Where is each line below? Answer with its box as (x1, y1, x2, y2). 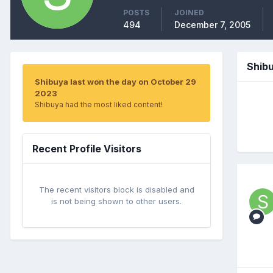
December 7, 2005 (174, 19, 250, 30)
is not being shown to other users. (51, 196, 182, 206)
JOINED (174, 7, 204, 17)
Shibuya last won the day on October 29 (35, 76, 196, 87)
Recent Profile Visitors (32, 142, 141, 155)
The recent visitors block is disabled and (38, 184, 194, 194)
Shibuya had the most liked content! (35, 99, 163, 109)
